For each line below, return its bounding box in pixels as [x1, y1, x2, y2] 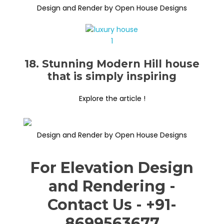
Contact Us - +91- [47, 195, 176, 214]
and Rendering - [48, 176, 175, 195]
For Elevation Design [30, 158, 193, 177]
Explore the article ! [78, 93, 145, 103]
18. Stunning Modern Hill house [24, 57, 199, 70]
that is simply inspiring [47, 69, 176, 82]
